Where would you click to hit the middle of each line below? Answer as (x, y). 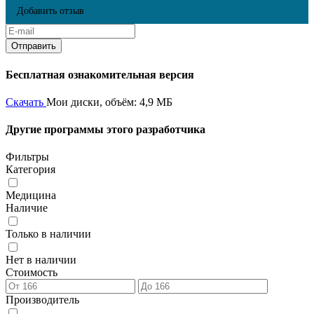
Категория (30, 170)
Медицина (31, 196)
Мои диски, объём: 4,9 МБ (109, 102)
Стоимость (32, 273)
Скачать (25, 102)
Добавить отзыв (50, 11)
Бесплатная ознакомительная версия (100, 74)
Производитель (42, 300)
